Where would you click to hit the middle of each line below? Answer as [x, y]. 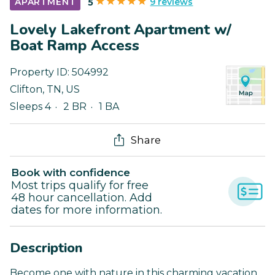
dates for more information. [87, 210]
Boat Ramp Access [75, 46]
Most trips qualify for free [80, 186]
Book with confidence [71, 173]
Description [46, 248]
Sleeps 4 [30, 107]
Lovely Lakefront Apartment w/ [121, 30]
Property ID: [41, 72]
